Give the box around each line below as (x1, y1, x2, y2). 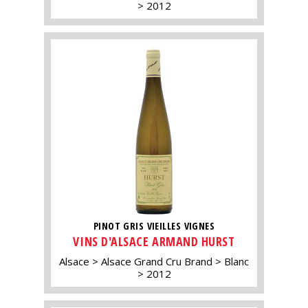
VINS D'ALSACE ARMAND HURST (73, 233, 235, 250)
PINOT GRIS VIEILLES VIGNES (93, 219, 215, 233)
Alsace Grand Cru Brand (101, 254, 212, 269)
